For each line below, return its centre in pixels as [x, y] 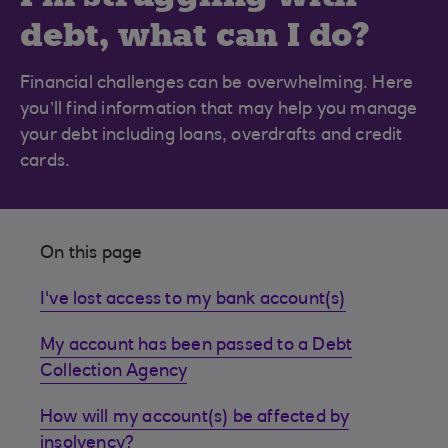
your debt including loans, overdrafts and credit [211, 135]
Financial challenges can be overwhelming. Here [217, 83]
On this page [91, 253]
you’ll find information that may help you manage [219, 109]
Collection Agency [114, 371]
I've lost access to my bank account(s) [193, 299]
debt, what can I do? [194, 34]
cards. [45, 161]
